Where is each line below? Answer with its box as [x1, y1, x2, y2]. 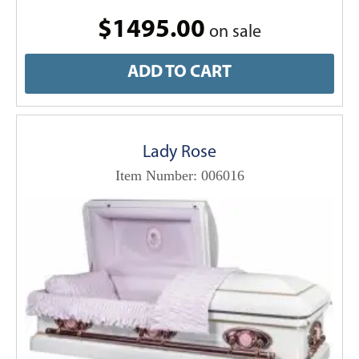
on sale [205, 22, 261, 42]
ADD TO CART [127, 63, 232, 83]
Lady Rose [143, 143, 216, 162]
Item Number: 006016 [115, 167, 244, 184]
